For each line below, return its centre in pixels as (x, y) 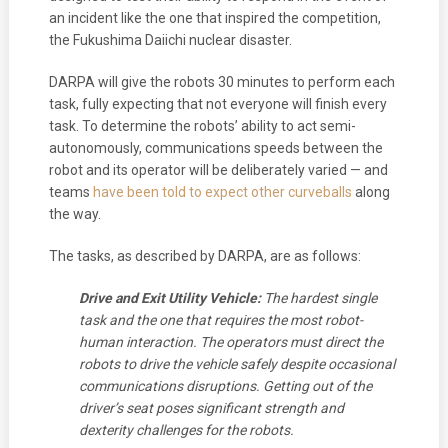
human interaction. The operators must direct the (230, 341)
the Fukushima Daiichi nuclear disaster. (170, 39)
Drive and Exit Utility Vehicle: (169, 297)
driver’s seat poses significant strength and (211, 407)
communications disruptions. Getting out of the (225, 385)
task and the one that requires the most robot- (220, 319)
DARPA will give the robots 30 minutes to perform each (221, 81)
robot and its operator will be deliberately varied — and (218, 169)
